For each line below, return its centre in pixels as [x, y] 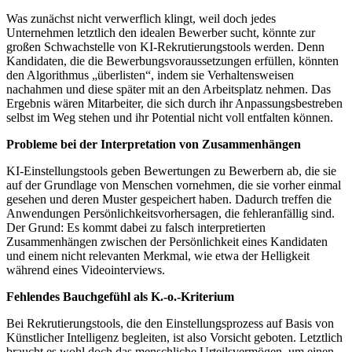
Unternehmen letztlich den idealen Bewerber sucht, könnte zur [161, 32]
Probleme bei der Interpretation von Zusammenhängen [154, 144]
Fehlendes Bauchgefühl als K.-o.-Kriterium [120, 296]
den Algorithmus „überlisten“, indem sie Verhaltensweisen [150, 75]
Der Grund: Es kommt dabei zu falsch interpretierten [136, 227]
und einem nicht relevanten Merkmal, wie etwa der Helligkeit [158, 255]
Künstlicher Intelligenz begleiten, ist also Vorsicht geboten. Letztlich [174, 337]
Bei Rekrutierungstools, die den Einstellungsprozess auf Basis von [170, 323]
